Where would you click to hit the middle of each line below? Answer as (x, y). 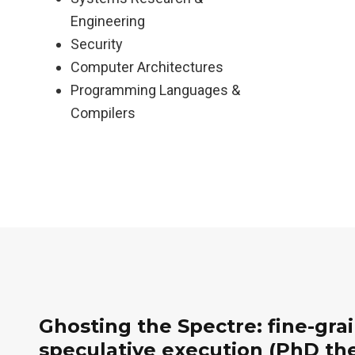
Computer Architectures (147, 67)
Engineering (108, 21)
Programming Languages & (155, 90)
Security (97, 44)
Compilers (103, 113)
